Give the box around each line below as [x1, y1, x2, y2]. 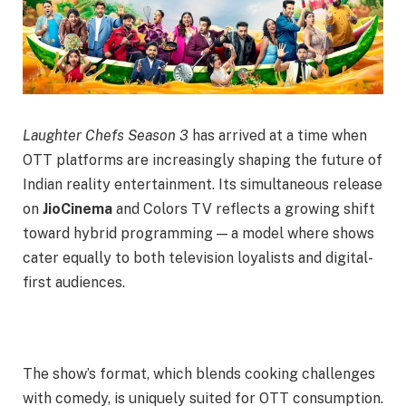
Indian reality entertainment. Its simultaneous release [23, 176, 382, 194]
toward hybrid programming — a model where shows [23, 225, 374, 243]
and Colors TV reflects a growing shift [112, 200, 375, 218]
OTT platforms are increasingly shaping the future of [23, 151, 382, 169]
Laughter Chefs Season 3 [23, 127, 188, 145]
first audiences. [23, 274, 125, 292]
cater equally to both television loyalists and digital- [23, 249, 373, 267]
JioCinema [43, 200, 112, 218]
